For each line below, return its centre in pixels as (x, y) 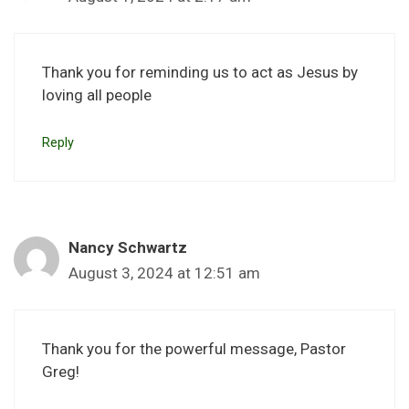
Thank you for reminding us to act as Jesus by (200, 73)
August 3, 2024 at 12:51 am (164, 273)
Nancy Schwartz (128, 247)
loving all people (97, 95)
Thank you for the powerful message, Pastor (194, 349)
